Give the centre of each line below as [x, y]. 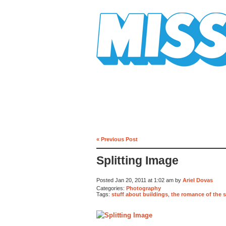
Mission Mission [125, 70]
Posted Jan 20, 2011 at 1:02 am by [139, 180]
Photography [144, 188]
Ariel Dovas [198, 180]
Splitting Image [137, 161]
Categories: [111, 188]
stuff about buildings [140, 194]
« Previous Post [117, 139]
